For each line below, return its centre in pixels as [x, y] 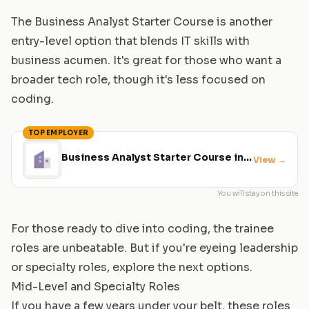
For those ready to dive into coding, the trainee [142, 228]
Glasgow [84, 171]
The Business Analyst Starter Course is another [142, 21]
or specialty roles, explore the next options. [132, 267]
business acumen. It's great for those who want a [146, 60]
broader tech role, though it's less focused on [138, 79]
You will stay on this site [258, 193]
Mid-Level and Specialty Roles [96, 286]
